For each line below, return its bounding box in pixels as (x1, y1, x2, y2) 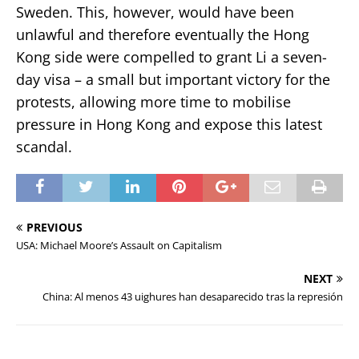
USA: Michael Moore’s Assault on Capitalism (16, 237, 222, 252)
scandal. (16, 136, 72, 156)
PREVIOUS (26, 219, 83, 235)
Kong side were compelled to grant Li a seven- (16, 46, 327, 67)
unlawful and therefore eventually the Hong (16, 24, 309, 44)
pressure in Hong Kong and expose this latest (16, 114, 322, 134)
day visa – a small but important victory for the (16, 69, 330, 89)
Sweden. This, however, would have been (16, 2, 294, 22)
